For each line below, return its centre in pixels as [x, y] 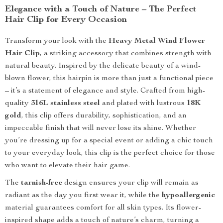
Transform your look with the [57, 41]
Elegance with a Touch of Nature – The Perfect [101, 9]
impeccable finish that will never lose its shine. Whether [101, 128]
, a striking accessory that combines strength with [126, 54]
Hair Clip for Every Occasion [66, 20]
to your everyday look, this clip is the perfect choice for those [110, 153]
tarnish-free [42, 183]
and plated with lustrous [143, 104]
